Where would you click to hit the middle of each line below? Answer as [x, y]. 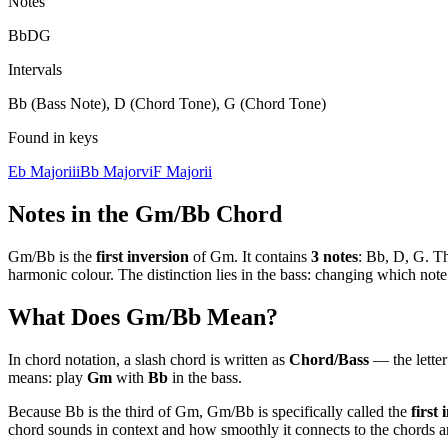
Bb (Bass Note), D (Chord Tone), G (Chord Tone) [167, 103]
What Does [67, 316]
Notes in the [71, 213]
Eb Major [38, 171]
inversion [156, 256]
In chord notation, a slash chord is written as [146, 359]
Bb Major [110, 171]
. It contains [270, 256]
